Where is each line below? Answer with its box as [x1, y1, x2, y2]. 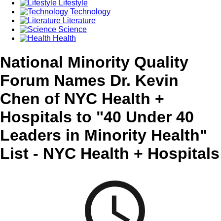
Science [56, 25, 87, 34]
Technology [68, 7, 110, 16]
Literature [61, 16, 96, 25]
